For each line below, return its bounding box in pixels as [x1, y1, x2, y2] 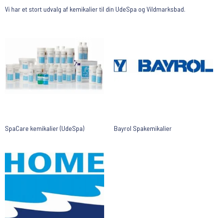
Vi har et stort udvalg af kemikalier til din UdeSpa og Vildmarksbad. [5, 5, 185, 14]
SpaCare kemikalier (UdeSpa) [5, 124, 84, 133]
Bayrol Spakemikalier [114, 124, 172, 133]
